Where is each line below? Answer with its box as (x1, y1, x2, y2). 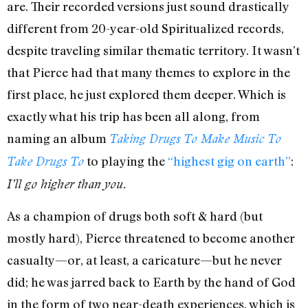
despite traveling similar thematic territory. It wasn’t (7, 42, 300, 58)
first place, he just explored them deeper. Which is (7, 86, 286, 102)
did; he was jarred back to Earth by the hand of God (7, 274, 296, 290)
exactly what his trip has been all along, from (7, 108, 260, 124)
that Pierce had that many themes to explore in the (7, 64, 290, 80)
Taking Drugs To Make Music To (109, 131, 281, 146)
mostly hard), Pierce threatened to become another (7, 230, 295, 246)
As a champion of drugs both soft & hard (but (7, 208, 263, 224)
